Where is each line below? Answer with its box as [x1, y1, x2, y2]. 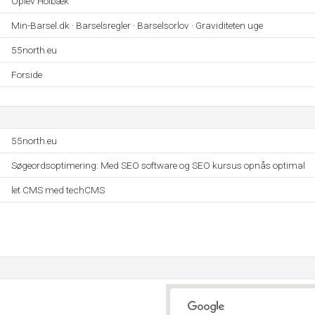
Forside [11, 69, 42, 80]
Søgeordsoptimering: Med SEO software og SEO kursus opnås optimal [11, 160, 305, 171]
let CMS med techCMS [11, 184, 105, 195]
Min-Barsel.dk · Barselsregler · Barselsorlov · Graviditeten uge [11, 20, 263, 31]
